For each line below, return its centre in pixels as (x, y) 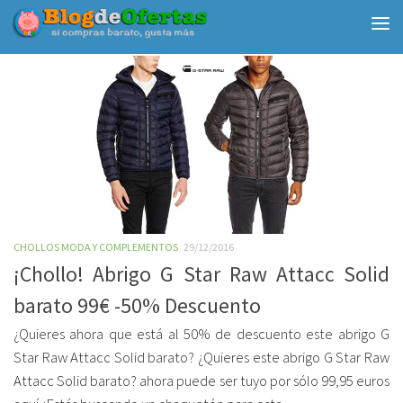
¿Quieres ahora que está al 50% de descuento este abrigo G (201, 334)
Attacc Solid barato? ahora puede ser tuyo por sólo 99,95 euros (201, 381)
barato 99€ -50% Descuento (137, 305)
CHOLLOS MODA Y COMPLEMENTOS (96, 247)
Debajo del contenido (92, 26)
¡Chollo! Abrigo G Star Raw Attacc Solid (201, 274)
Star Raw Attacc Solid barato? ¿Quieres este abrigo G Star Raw (201, 358)
